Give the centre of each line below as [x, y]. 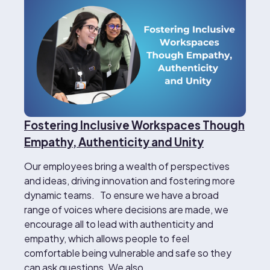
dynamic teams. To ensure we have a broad [121, 195]
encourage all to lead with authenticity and [119, 224]
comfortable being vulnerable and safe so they [128, 253]
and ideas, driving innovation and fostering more [130, 180]
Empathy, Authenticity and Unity [114, 142]
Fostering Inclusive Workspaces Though [134, 125]
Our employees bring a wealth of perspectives [127, 166]
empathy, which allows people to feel [107, 238]
